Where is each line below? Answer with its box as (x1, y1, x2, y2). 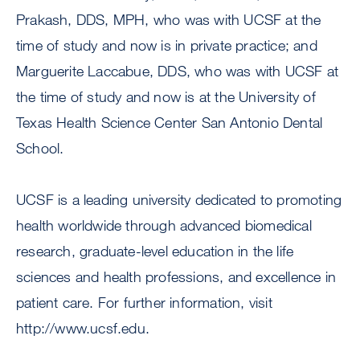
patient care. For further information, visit (16, 293, 272, 312)
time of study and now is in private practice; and (16, 36, 317, 55)
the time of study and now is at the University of (16, 88, 316, 106)
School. (16, 139, 64, 157)
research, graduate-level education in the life (16, 242, 294, 260)
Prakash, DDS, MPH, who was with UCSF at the (16, 10, 321, 29)
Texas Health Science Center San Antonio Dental (16, 113, 323, 132)
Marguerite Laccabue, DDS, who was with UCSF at (16, 62, 339, 80)
